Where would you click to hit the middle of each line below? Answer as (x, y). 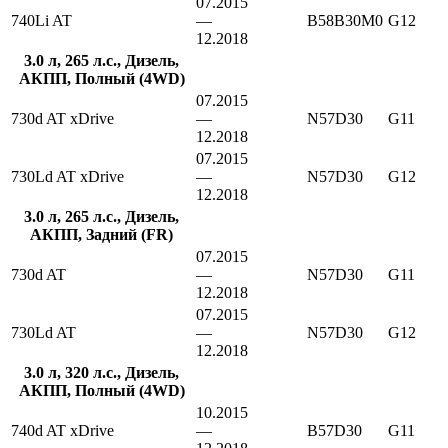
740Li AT (41, 21)
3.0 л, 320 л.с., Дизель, (101, 373)
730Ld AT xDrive (67, 177)
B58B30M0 (345, 21)
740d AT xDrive (62, 431)
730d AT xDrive (62, 119)
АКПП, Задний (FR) (101, 235)
